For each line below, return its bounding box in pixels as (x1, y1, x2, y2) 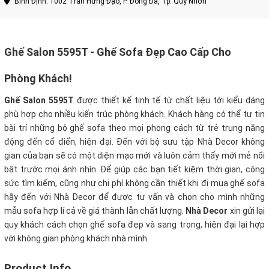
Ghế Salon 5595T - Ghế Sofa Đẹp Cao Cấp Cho (4, 46, 231, 59)
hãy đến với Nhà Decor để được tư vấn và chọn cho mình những (4, 192, 265, 202)
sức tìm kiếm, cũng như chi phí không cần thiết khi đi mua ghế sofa (4, 178, 265, 189)
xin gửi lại (228, 206, 265, 216)
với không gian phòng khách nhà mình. (4, 234, 149, 244)
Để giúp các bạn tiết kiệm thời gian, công (100, 165, 265, 175)
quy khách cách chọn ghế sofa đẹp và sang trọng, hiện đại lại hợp (4, 220, 265, 230)
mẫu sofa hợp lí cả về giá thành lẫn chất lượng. (4, 206, 186, 216)
